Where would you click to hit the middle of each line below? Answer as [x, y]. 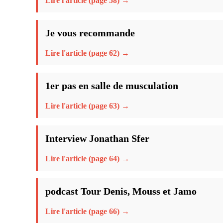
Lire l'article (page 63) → [87, 106]
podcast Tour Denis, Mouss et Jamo [121, 191]
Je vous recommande [90, 33]
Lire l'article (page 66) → [87, 211]
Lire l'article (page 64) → [87, 158]
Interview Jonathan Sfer [97, 138]
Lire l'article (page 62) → [87, 53]
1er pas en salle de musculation [112, 85]
